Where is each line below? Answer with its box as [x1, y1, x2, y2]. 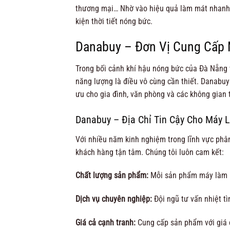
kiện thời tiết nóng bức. [75, 16, 152, 27]
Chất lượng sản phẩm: [75, 170, 148, 181]
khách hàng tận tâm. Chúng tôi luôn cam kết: [75, 147, 224, 157]
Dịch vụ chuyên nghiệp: [75, 194, 152, 204]
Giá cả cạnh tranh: [75, 217, 136, 227]
